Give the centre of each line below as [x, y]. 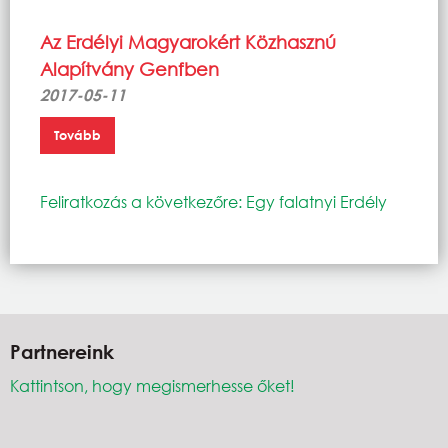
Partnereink [62, 351]
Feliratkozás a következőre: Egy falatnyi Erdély [213, 201]
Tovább [77, 134]
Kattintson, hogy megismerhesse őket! [152, 385]
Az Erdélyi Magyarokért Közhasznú [188, 41]
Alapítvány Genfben [129, 68]
